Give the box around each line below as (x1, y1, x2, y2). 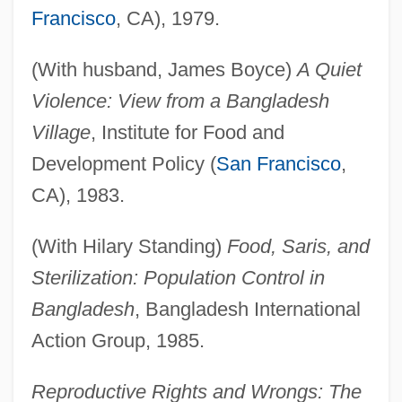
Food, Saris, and (226, 235, 370, 258)
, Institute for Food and (90, 121, 284, 144)
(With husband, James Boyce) (31, 58, 297, 82)
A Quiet (296, 58, 362, 82)
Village (31, 121, 91, 144)
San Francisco (215, 153, 341, 176)
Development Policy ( (31, 153, 216, 176)
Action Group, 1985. (31, 329, 205, 353)
